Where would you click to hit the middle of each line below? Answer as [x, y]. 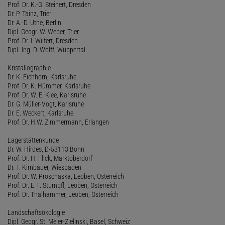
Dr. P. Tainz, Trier [29, 13]
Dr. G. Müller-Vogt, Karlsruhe [46, 104]
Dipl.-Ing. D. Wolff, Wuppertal [46, 49]
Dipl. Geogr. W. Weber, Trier [43, 31]
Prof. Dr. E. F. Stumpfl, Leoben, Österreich [63, 185]
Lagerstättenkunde [33, 140]
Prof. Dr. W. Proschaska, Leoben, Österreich [66, 176]
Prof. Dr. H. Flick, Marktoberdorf [50, 158]
